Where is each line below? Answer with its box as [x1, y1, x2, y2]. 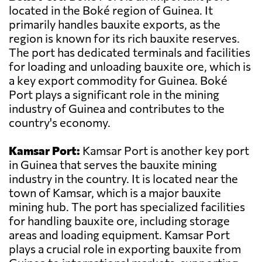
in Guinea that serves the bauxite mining [9, 157, 217, 172]
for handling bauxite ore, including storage [9, 213, 230, 228]
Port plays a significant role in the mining [9, 87, 219, 102]
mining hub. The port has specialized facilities [9, 199, 245, 214]
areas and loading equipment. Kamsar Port [9, 227, 230, 242]
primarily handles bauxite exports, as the [9, 17, 220, 32]
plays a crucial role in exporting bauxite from [9, 242, 241, 256]
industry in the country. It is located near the [9, 171, 238, 186]
